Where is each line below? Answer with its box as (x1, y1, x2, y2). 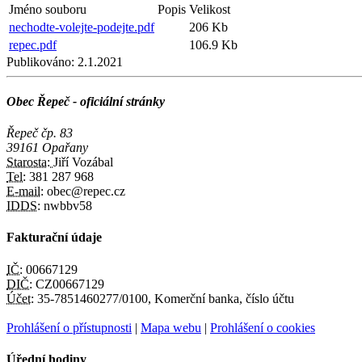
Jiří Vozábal (53, 155, 113, 170)
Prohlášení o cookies (210, 320, 315, 335)
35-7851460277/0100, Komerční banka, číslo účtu (34, 291, 294, 305)
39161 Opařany (6, 141, 88, 155)
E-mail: (6, 184, 44, 199)
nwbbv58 (40, 199, 92, 213)
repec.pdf (9, 37, 57, 52)
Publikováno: (6, 54, 74, 69)
